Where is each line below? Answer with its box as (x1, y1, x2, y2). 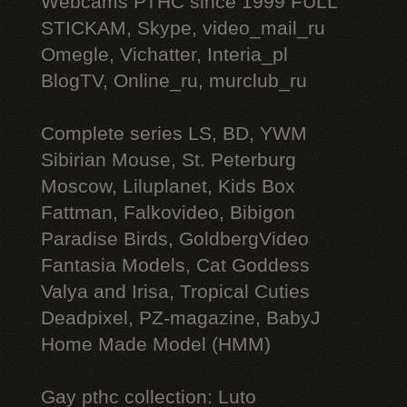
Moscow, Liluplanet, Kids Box (41, 175, 295, 197)
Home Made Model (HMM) (41, 333, 271, 355)
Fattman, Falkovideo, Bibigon (41, 202, 295, 223)
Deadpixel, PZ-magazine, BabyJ (41, 307, 321, 329)
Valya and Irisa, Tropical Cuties (41, 281, 310, 303)
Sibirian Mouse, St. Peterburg (41, 149, 296, 171)
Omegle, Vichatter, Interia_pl (41, 44, 288, 65)
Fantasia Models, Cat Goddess (41, 254, 310, 276)
